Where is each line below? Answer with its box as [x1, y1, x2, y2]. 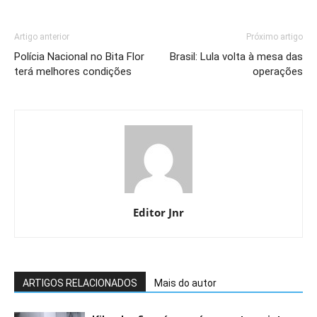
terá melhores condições [14, 64, 132, 78]
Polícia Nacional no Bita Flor [14, 50, 144, 63]
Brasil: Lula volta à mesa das [170, 50, 303, 63]
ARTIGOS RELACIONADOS [23, 277, 137, 289]
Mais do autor [154, 277, 217, 289]
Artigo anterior [14, 31, 69, 42]
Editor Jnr [133, 204, 184, 219]
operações [253, 64, 303, 78]
